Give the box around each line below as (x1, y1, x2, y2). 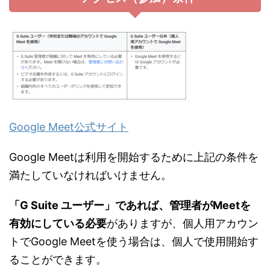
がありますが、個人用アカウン (107, 217, 259, 230)
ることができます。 (9, 253, 107, 266)
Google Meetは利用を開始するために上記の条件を (9, 151, 259, 164)
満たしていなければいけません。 (9, 169, 172, 182)
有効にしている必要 (9, 217, 107, 230)
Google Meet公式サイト (9, 121, 128, 134)
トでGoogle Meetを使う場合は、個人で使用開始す (9, 235, 259, 248)
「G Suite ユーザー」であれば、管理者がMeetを (9, 199, 251, 212)
